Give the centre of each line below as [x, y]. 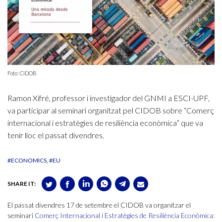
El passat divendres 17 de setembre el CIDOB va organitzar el [99, 205]
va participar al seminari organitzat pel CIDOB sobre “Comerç [111, 111]
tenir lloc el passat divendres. [56, 135]
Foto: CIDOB [22, 73]
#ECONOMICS [27, 161]
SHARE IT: [22, 184]
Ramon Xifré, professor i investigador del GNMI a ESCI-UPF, [109, 98]
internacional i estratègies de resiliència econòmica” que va [105, 123]
